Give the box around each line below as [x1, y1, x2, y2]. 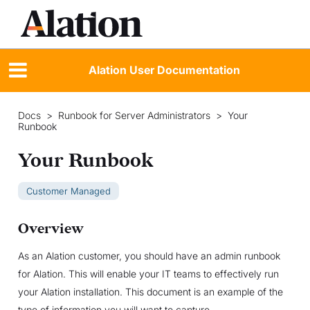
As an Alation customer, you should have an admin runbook [17, 249, 280, 262]
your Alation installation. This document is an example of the [17, 285, 283, 298]
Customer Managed [26, 185, 111, 197]
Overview [17, 220, 84, 237]
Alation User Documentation [88, 63, 240, 77]
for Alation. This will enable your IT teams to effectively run [17, 267, 279, 280]
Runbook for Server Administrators [57, 109, 210, 121]
